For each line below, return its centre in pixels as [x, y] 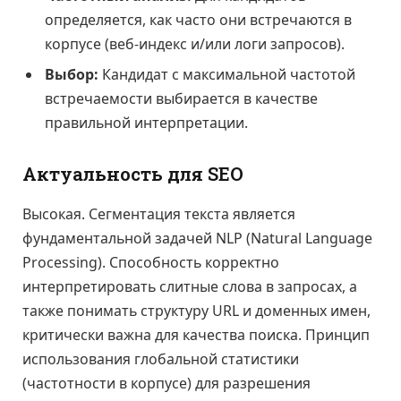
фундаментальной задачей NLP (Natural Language [197, 238]
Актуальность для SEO [133, 175]
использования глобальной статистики [161, 358]
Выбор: [72, 75]
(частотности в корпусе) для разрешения [166, 383]
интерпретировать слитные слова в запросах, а [190, 286]
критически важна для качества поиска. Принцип [196, 334]
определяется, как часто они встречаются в [198, 20]
